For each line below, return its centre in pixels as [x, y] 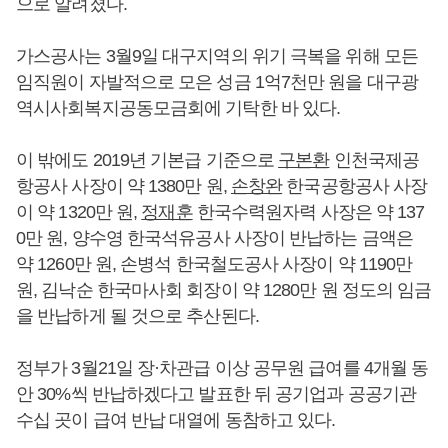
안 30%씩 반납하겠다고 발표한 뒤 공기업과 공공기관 [216, 393]
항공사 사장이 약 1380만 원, [123, 185]
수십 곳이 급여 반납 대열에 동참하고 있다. [178, 419]
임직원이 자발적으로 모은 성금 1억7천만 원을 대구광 [217, 81]
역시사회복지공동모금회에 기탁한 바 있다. [180, 107]
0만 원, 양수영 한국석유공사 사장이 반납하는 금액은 [214, 237]
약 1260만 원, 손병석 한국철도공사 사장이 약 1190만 [214, 263]
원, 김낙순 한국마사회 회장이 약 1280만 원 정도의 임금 [224, 289]
